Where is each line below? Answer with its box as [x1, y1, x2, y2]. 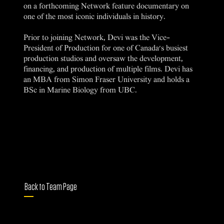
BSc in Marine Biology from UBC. [23, 86, 139, 96]
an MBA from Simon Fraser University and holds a [23, 75, 190, 85]
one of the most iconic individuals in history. [23, 12, 168, 22]
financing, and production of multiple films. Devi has [23, 65, 193, 75]
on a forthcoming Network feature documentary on [23, 2, 189, 12]
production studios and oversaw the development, [23, 54, 183, 64]
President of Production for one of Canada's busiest [23, 44, 188, 54]
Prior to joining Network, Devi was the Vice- [23, 33, 170, 43]
